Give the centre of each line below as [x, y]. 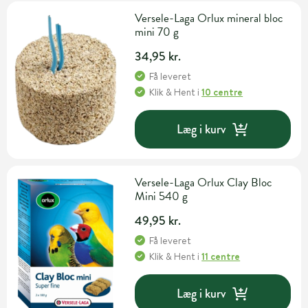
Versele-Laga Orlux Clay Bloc [204, 183]
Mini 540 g [162, 197]
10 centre [222, 92]
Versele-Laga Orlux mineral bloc [209, 19]
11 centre [221, 257]
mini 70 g [157, 32]
